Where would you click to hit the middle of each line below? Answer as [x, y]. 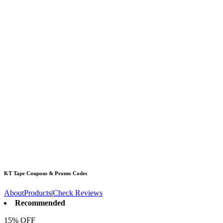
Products [38, 193]
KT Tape [14, 173]
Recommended [40, 203]
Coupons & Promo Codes [56, 173]
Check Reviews [78, 193]
